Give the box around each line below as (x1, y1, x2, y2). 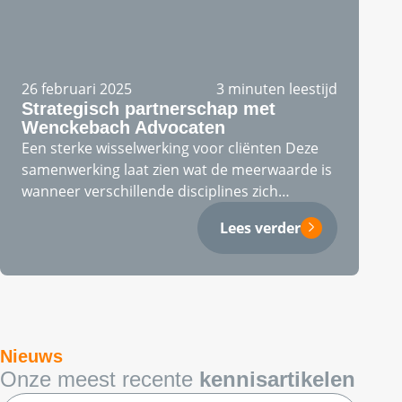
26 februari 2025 (22, 79, 132, 99)
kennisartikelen (199, 367, 355, 391)
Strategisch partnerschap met (22, 99, 275, 118)
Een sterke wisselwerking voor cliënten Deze (22, 138, 319, 158)
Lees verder (220, 218, 301, 238)
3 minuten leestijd (216, 79, 337, 99)
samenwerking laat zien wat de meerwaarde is (22, 160, 332, 179)
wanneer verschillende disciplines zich (22, 181, 278, 201)
